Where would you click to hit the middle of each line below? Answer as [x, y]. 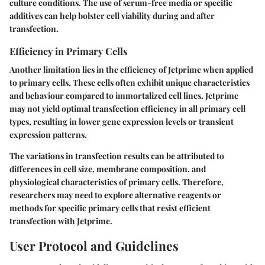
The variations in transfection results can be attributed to [117, 156]
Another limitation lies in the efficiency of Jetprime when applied [131, 69]
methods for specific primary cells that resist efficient [110, 208]
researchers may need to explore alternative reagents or [115, 195]
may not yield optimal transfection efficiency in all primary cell [127, 108]
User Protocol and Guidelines [94, 245]
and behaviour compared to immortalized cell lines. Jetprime [124, 95]
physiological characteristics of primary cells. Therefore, [117, 182]
